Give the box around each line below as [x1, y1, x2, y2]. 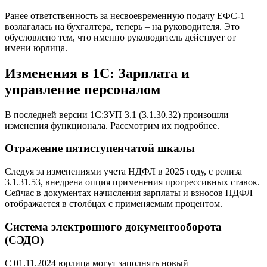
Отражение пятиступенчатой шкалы [5, 142, 195, 155]
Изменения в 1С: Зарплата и [5, 65, 190, 81]
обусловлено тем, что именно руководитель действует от [5, 32, 236, 42]
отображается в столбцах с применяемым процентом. [5, 198, 222, 209]
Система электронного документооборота [5, 220, 222, 233]
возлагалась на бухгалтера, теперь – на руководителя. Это [5, 21, 240, 32]
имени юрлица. [5, 42, 67, 53]
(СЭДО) [5, 233, 44, 246]
